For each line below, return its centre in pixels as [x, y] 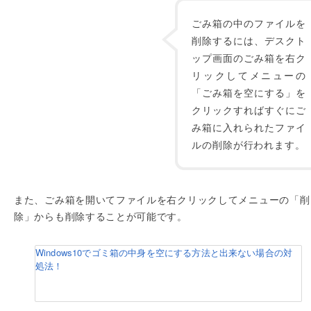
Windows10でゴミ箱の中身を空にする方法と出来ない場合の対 [164, 252]
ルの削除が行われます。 [249, 144]
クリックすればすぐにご [249, 110]
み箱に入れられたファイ [249, 127]
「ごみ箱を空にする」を [249, 92]
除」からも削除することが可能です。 [101, 216]
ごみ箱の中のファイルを [249, 23]
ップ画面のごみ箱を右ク [249, 58]
